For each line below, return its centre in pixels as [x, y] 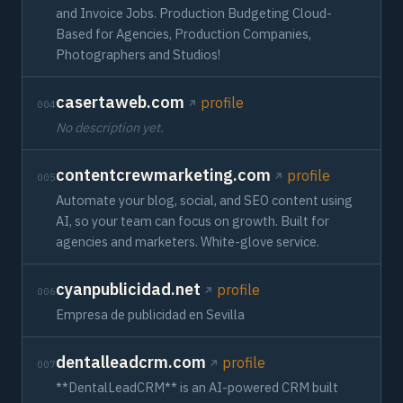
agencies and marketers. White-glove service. [188, 242]
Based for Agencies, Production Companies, [184, 34]
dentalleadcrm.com [131, 362]
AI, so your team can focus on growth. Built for [193, 221]
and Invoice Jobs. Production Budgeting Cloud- [194, 13]
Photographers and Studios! [138, 54]
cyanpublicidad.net [128, 289]
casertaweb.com [120, 102]
